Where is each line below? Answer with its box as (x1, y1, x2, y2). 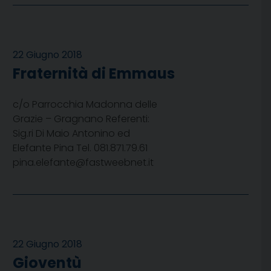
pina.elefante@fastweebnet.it (13, 155, 154, 170)
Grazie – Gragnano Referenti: (13, 112, 149, 126)
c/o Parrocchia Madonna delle (13, 97, 157, 112)
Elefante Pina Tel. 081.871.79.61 (13, 141, 148, 155)
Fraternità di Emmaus (13, 64, 175, 84)
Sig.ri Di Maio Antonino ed (13, 126, 130, 141)
